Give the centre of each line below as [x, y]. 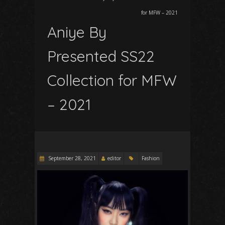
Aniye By [77, 32]
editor [114, 158]
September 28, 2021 [71, 158]
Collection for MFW [112, 80]
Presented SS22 [101, 56]
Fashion [151, 158]
